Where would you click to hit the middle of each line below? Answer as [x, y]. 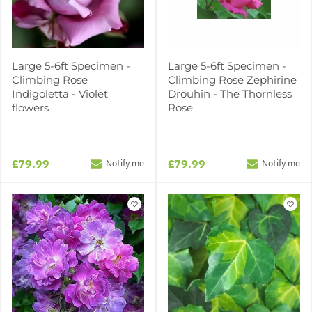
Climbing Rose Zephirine [232, 79]
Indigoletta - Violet [60, 93]
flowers [30, 107]
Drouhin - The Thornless [230, 93]
